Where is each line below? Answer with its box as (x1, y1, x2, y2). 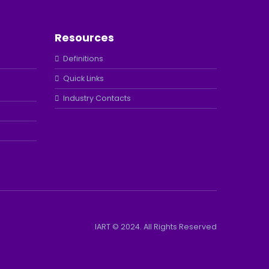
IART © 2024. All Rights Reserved (95, 221, 217, 232)
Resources (55, 29, 114, 45)
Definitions (63, 53, 103, 64)
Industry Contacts (63, 92, 131, 103)
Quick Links (63, 73, 104, 83)
